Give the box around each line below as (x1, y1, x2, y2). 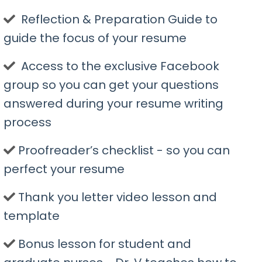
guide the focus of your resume (4, 30, 187, 47)
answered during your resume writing (4, 95, 223, 112)
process (4, 114, 51, 131)
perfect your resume (4, 161, 125, 178)
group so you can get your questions (4, 77, 219, 94)
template (4, 208, 60, 225)
